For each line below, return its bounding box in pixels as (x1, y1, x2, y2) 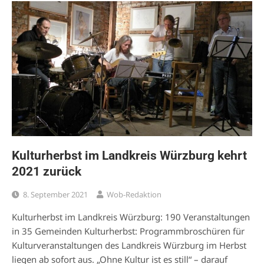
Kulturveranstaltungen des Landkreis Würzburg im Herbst (12, 239, 246, 252)
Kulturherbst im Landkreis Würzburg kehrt (12, 148, 247, 163)
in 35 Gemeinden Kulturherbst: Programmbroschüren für (12, 225, 245, 237)
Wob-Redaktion (107, 189, 161, 200)
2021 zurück (12, 164, 81, 179)
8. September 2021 (23, 189, 88, 200)
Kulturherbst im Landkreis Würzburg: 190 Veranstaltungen (12, 211, 250, 223)
